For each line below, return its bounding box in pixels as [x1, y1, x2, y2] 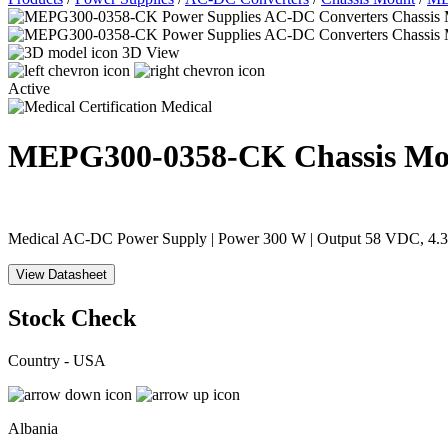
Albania [8, 419, 58, 437]
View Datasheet [16, 267, 107, 283]
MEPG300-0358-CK [8, 137, 294, 174]
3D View [122, 44, 180, 62]
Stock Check [8, 305, 136, 332]
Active [8, 80, 50, 98]
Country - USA [8, 351, 106, 369]
